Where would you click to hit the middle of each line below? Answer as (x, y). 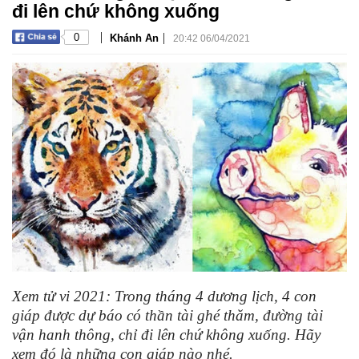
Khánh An (134, 38)
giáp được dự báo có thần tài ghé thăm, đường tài (167, 316)
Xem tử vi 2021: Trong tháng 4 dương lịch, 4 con (164, 296)
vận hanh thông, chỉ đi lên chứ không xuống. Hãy (166, 335)
